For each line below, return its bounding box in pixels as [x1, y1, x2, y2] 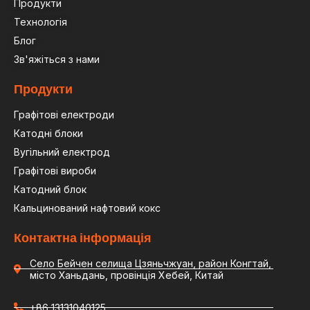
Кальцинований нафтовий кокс [14, 201, 161, 214]
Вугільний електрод [14, 145, 110, 158]
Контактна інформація [14, 229, 152, 245]
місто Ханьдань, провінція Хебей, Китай [29, 268, 224, 281]
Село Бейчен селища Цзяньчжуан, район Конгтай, [29, 257, 271, 269]
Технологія [14, 15, 67, 28]
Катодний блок [14, 183, 86, 195]
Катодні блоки [14, 127, 83, 139]
